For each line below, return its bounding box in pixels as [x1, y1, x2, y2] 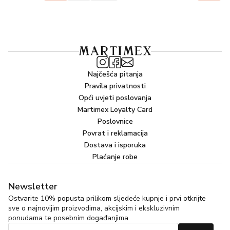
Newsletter [8, 180, 57, 193]
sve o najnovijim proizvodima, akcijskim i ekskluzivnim [8, 203, 180, 213]
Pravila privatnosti [84, 81, 146, 91]
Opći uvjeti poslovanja [79, 93, 151, 103]
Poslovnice [97, 117, 133, 126]
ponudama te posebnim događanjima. [8, 213, 130, 223]
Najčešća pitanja [87, 69, 143, 79]
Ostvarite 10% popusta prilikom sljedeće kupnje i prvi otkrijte [8, 194, 206, 203]
